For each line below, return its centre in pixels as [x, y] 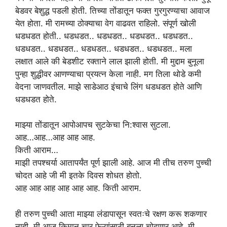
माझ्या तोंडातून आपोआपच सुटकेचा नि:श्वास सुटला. [93, 125]
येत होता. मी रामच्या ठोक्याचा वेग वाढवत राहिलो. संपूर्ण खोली [106, 23]
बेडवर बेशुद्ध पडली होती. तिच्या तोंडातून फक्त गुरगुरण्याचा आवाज [112, 10]
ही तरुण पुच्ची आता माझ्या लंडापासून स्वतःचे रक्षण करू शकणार [111, 214]
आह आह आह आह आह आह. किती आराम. [78, 188]
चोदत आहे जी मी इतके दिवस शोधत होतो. [79, 175]
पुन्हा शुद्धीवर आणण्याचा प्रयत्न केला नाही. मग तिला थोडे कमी [108, 74]
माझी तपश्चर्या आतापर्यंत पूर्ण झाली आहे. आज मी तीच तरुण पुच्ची [113, 163]
